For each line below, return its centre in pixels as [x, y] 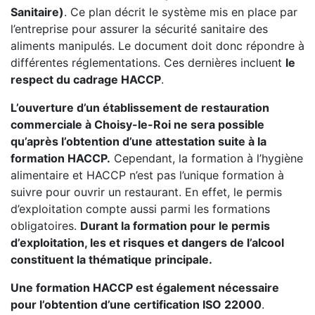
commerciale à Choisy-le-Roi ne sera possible [137, 124]
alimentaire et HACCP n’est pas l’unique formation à [147, 175]
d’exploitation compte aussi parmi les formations [140, 209]
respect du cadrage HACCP [86, 79]
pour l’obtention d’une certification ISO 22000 [136, 304]
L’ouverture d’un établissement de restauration [140, 108]
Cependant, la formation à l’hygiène [207, 158]
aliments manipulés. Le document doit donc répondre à [157, 46]
